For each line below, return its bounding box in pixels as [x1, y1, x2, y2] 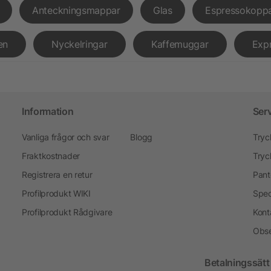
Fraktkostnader [21, 150, 80, 161]
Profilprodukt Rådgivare [21, 206, 113, 217]
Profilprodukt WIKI [21, 188, 91, 198]
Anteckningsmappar [32, 4, 120, 16]
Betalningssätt [204, 256, 270, 269]
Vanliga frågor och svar [21, 131, 109, 142]
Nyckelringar [51, 38, 108, 50]
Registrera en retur [21, 169, 93, 180]
